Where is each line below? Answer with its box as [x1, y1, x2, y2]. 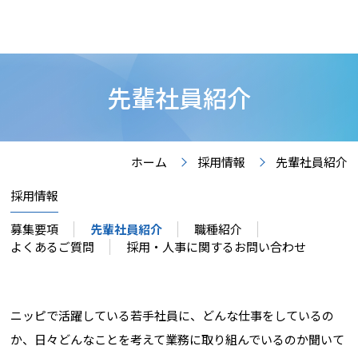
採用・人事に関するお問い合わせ [126, 237, 307, 255]
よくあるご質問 [10, 237, 95, 255]
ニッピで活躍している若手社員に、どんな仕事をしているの [10, 306, 335, 324]
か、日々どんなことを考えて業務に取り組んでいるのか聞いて [10, 330, 345, 348]
